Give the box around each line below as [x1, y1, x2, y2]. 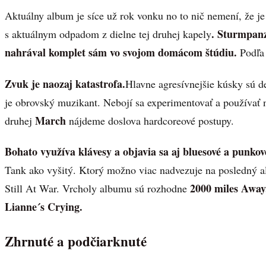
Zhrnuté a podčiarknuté [5, 231, 151, 252]
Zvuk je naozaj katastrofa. [5, 75, 125, 91]
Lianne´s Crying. [5, 199, 86, 215]
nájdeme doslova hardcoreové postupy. [66, 113, 234, 128]
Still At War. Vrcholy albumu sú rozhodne [5, 181, 190, 196]
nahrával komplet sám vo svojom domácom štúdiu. [5, 45, 237, 61]
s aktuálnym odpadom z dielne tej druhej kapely [5, 27, 211, 42]
